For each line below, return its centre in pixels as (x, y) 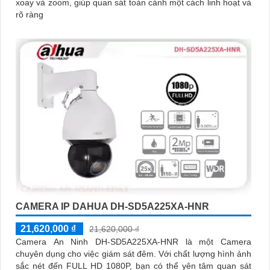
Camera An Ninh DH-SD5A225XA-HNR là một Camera (133, 242)
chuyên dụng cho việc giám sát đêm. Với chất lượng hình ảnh (87, 254)
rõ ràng (30, 15)
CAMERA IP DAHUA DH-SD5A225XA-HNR (112, 207)
